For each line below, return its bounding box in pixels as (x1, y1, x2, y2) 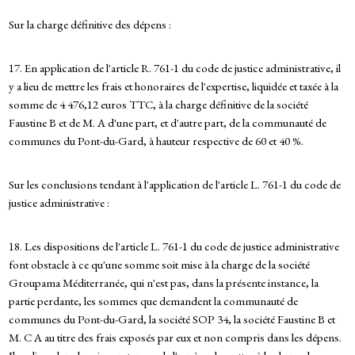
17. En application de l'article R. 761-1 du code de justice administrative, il (8, 60, 341, 76)
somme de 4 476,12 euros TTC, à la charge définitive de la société (8, 97, 308, 113)
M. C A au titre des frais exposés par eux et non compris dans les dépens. (8, 330, 342, 345)
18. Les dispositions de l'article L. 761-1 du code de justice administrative (8, 239, 339, 254)
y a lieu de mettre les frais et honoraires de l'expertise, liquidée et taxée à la (8, 78, 338, 94)
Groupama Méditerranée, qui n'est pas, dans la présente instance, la (8, 275, 319, 291)
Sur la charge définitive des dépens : (8, 17, 171, 32)
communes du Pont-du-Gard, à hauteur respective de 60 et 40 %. (8, 133, 303, 149)
